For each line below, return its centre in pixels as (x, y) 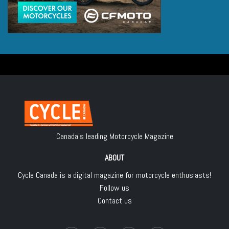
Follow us (114, 188)
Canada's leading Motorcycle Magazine (114, 136)
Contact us (114, 201)
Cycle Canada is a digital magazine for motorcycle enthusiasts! (114, 175)
